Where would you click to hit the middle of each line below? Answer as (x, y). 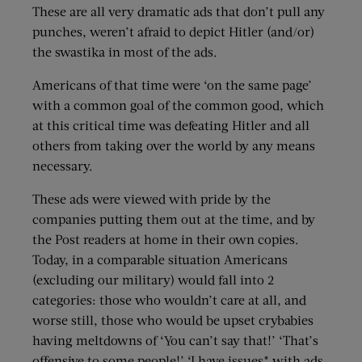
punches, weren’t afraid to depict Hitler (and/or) (173, 32)
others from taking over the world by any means (174, 145)
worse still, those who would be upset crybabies (173, 320)
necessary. (63, 166)
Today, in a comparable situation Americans (160, 259)
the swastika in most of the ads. (125, 52)
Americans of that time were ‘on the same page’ (172, 85)
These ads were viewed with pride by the (152, 199)
